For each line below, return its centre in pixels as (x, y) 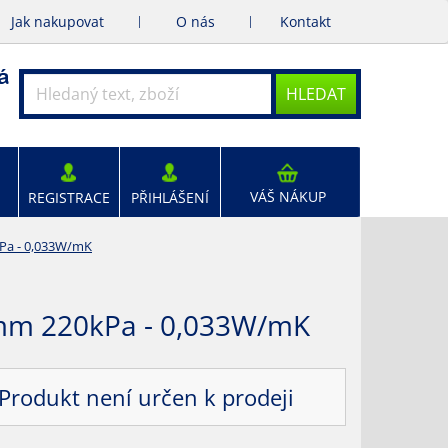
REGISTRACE (68, 197)
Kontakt (305, 21)
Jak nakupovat (57, 21)
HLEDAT (316, 94)
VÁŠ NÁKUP (287, 196)
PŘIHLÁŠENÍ (169, 197)
